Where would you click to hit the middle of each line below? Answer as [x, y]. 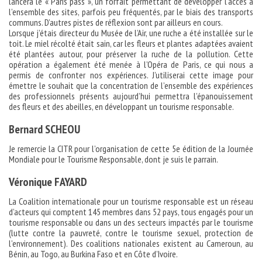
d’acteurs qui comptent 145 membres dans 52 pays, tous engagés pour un [131, 212]
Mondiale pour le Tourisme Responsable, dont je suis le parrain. [113, 159]
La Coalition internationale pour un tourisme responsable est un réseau [131, 201]
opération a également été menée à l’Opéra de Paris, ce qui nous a [131, 64]
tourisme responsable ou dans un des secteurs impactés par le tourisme [131, 222]
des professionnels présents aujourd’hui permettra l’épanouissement [131, 96]
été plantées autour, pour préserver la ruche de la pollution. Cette [131, 54]
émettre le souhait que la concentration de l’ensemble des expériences [131, 85]
